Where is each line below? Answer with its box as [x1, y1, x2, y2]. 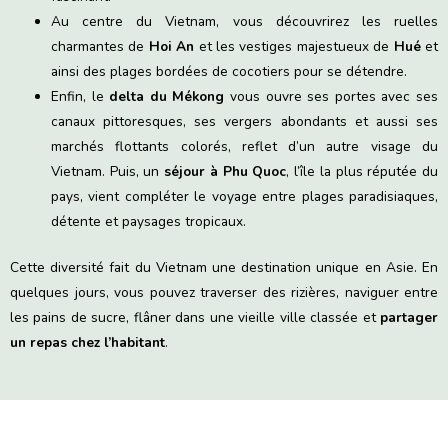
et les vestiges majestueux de [198, 37, 394, 57]
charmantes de [51, 37, 149, 57]
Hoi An [148, 37, 199, 57]
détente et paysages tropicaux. [51, 212, 247, 232]
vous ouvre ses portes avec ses [224, 87, 439, 107]
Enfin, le [51, 87, 110, 107]
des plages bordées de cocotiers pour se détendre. [83, 62, 412, 82]
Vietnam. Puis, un [51, 162, 165, 182]
